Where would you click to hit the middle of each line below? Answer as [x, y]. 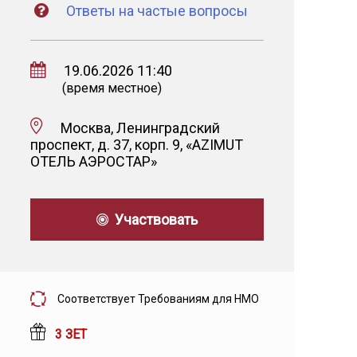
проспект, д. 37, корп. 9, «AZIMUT [137, 145]
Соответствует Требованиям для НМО [158, 299]
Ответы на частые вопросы [155, 11]
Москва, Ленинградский [137, 128]
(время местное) [112, 88]
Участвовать [153, 220]
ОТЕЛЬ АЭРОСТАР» [94, 161]
